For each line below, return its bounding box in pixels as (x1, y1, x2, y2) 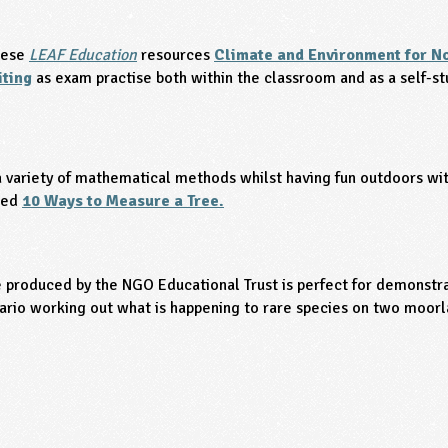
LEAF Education (29, 44, 137, 65)
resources (141, 44, 214, 65)
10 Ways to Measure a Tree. (22, 190, 224, 211)
